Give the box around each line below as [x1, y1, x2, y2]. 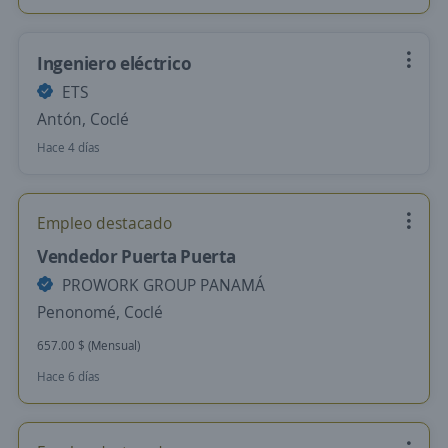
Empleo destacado [37, 212, 172, 234]
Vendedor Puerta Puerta [37, 244, 236, 268]
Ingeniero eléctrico [37, 51, 192, 75]
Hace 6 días [37, 368, 100, 385]
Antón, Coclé [37, 108, 129, 130]
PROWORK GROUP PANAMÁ [58, 274, 265, 296]
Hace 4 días [37, 139, 100, 156]
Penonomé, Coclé [37, 301, 163, 323]
